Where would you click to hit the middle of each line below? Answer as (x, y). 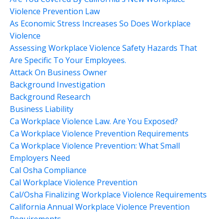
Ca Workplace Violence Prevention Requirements (99, 133)
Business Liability (42, 109)
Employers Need (40, 158)
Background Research (50, 97)
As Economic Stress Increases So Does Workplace (100, 23)
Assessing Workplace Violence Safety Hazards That (103, 48)
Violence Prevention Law (55, 11)
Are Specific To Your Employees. (68, 60)
